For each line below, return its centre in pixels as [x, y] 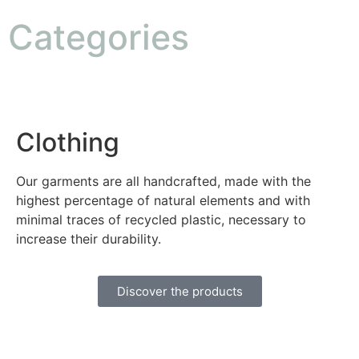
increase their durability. [89, 238]
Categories [99, 36]
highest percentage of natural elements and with [163, 200]
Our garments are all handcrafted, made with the [163, 181]
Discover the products [179, 291]
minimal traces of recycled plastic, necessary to [161, 219]
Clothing [68, 142]
